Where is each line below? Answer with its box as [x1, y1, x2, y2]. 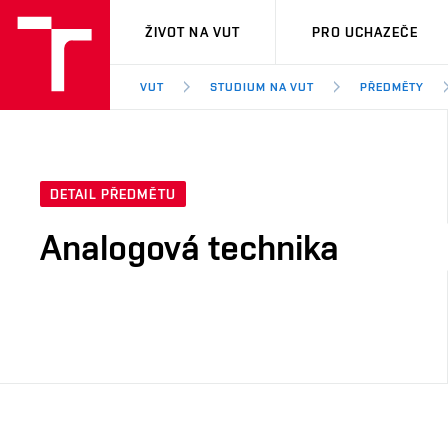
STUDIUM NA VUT [209, 80, 315, 94]
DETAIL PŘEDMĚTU [50, 186, 176, 203]
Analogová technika [40, 226, 339, 269]
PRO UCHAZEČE [312, 24, 418, 40]
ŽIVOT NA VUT [144, 24, 241, 40]
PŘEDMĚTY [360, 80, 425, 94]
